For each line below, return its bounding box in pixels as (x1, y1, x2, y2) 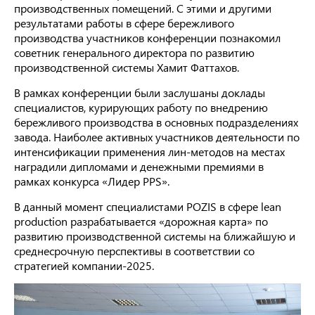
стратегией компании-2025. (14, 258, 154, 273)
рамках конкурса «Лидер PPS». (14, 174, 169, 188)
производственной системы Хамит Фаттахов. (14, 60, 239, 75)
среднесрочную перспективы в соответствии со (14, 243, 255, 258)
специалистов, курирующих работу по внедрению (14, 100, 268, 115)
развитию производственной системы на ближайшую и (14, 229, 295, 243)
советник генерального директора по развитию (14, 45, 255, 60)
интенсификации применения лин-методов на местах (14, 144, 285, 159)
